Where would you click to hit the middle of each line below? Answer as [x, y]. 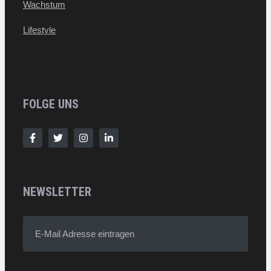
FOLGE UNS [51, 104]
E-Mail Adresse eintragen [85, 233]
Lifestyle [39, 30]
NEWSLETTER [57, 191]
